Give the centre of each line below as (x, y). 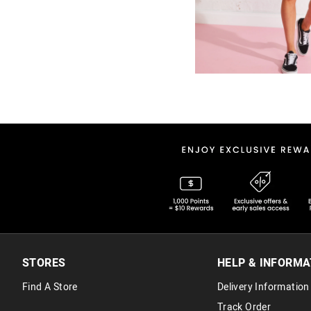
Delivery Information (263, 287)
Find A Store (50, 287)
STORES (44, 263)
